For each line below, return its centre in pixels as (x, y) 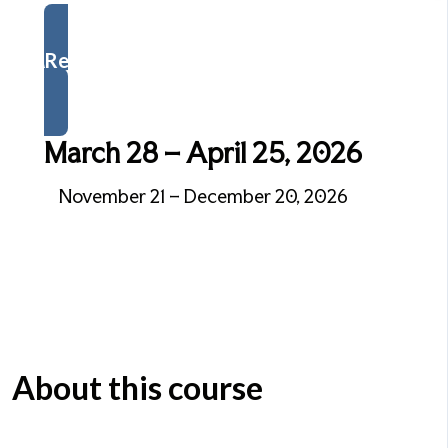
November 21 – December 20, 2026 (203, 196)
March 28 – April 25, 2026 (203, 153)
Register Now (107, 59)
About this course (137, 387)
